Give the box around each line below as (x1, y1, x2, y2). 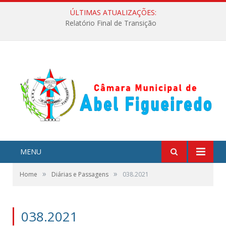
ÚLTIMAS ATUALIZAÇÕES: (70, 8, 156, 17)
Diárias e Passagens (51, 170, 108, 179)
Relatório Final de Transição (65, 18, 156, 28)
